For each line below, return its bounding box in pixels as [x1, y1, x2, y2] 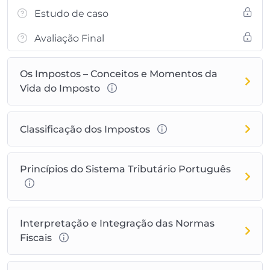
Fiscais [20, 231, 54, 243]
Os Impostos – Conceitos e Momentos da [20, 67, 218, 80]
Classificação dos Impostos [20, 123, 152, 135]
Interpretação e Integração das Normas [20, 217, 215, 229]
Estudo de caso [34, 7, 108, 19]
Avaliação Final [34, 32, 104, 44]
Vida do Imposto [20, 82, 102, 94]
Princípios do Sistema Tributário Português [20, 163, 231, 175]
